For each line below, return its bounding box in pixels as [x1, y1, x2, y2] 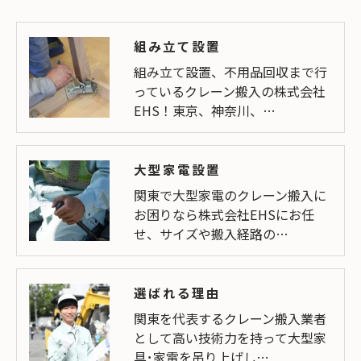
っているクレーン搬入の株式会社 [134, 81, 326, 102]
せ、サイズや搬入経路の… [134, 224, 288, 244]
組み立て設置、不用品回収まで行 [134, 62, 327, 82]
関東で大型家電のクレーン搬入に [134, 185, 326, 205]
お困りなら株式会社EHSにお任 [134, 205, 314, 225]
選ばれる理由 [134, 284, 221, 302]
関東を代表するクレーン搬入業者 [134, 309, 326, 329]
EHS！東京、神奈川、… [134, 101, 276, 121]
